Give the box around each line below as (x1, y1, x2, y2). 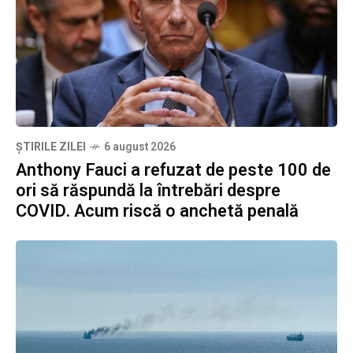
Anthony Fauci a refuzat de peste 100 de (16, 157, 331, 183)
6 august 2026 (104, 138, 176, 155)
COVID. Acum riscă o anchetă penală (16, 198, 299, 224)
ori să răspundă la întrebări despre (16, 177, 281, 203)
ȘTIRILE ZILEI (16, 138, 86, 155)
